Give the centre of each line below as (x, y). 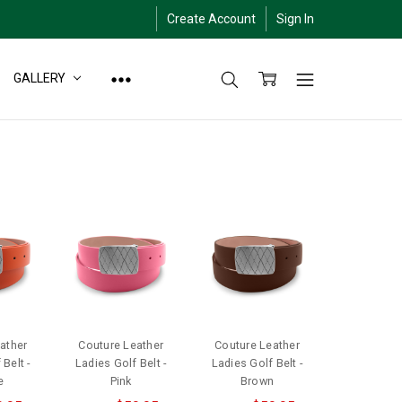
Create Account (212, 18)
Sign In (296, 18)
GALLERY (41, 79)
